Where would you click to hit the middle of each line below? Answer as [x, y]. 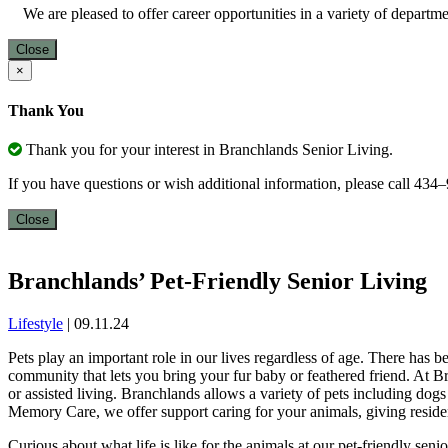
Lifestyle [35, 323]
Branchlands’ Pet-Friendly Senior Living [217, 280]
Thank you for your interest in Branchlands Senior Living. [207, 150]
